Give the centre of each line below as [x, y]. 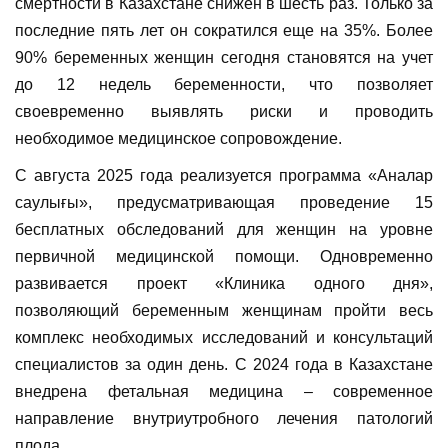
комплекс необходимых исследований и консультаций [224, 338]
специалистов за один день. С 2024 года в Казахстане [224, 365]
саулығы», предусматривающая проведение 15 [224, 203]
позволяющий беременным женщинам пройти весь [224, 311]
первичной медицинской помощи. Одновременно [224, 257]
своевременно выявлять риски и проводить [224, 112]
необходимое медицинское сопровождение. [178, 139]
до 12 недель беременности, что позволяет [224, 85]
